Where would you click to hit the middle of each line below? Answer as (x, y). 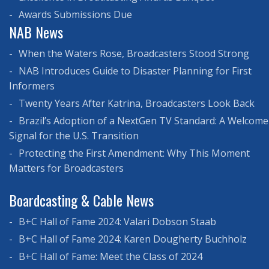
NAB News (36, 32)
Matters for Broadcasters (66, 168)
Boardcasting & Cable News (81, 200)
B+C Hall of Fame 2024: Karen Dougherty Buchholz (131, 239)
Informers (32, 86)
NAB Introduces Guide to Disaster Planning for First (134, 71)
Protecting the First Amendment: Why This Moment (133, 153)
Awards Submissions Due (74, 14)
